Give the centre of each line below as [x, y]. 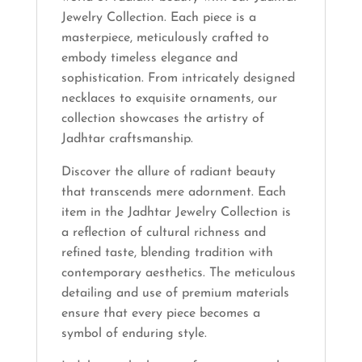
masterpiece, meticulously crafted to [165, 38]
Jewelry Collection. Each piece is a [158, 18]
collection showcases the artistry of [162, 119]
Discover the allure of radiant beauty [168, 173]
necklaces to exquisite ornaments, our [169, 99]
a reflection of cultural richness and [163, 233]
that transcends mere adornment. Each [173, 193]
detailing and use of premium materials [175, 294]
